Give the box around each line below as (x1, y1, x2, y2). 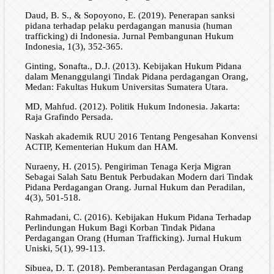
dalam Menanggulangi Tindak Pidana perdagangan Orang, (24, 71, 248, 81)
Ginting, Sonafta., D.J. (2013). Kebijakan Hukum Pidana (24, 61, 242, 71)
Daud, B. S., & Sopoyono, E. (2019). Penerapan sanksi (24, 10, 235, 20)
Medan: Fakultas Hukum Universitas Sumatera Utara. (24, 81, 228, 92)
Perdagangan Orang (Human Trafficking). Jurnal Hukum (24, 232, 242, 243)
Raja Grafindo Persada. (24, 111, 113, 122)
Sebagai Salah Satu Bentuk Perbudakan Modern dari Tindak (24, 171, 253, 182)
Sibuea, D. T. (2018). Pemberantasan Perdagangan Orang (24, 262, 243, 273)
